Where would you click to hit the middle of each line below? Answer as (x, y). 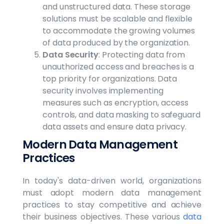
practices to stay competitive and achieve (112, 204)
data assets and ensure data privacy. (115, 126)
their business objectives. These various (103, 216)
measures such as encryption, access (116, 102)
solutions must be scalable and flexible (117, 18)
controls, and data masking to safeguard (121, 114)
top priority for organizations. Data (110, 78)
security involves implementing (103, 90)
